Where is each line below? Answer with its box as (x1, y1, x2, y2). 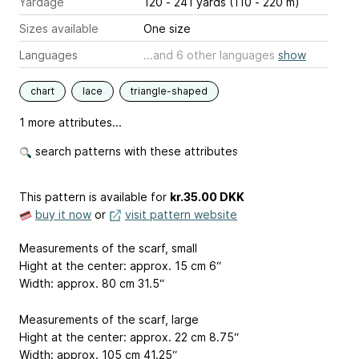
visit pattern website (125, 207, 237, 221)
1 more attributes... (19, 115, 122, 129)
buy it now (35, 207, 91, 221)
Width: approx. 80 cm (19, 276, 138, 290)
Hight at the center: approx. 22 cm (19, 329, 209, 344)
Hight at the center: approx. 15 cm (19, 258, 209, 272)
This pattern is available (19, 189, 147, 204)
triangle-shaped (131, 84, 208, 97)
